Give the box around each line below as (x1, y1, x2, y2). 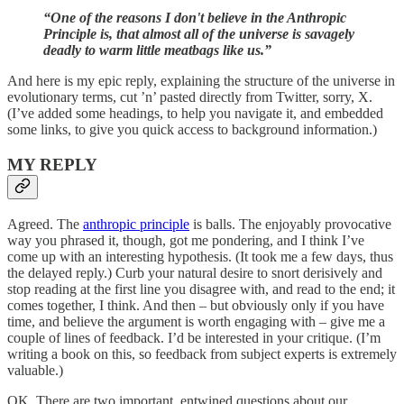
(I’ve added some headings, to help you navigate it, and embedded (7, 106, 383, 122)
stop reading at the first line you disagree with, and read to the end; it (7, 280, 395, 297)
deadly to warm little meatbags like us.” (43, 42, 271, 59)
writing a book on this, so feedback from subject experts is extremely (7, 345, 397, 362)
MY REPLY (7, 155, 97, 174)
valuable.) (7, 362, 63, 378)
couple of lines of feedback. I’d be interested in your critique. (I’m (7, 329, 381, 345)
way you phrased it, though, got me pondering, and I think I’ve (7, 232, 364, 248)
